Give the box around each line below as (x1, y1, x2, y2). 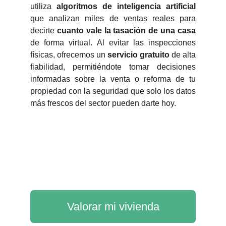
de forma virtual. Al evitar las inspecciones (30, 38, 196, 47)
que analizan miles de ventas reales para (30, 14, 196, 23)
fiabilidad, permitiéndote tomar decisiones (30, 63, 196, 71)
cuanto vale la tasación (56, 26, 146, 35)
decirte (30, 26, 57, 35)
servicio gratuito (105, 50, 169, 59)
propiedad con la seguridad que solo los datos (30, 87, 196, 95)
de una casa (148, 26, 196, 35)
